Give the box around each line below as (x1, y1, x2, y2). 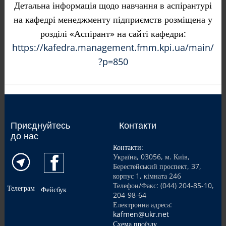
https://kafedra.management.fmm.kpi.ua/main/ (12, 41, 214, 53)
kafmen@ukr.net (113, 209, 169, 219)
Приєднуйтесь (10, 119, 70, 131)
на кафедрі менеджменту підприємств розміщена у (14, 13, 212, 25)
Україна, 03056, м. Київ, (113, 152, 190, 161)
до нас (10, 130, 38, 142)
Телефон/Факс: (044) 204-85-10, (113, 181, 214, 190)
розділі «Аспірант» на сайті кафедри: (40, 27, 186, 39)
